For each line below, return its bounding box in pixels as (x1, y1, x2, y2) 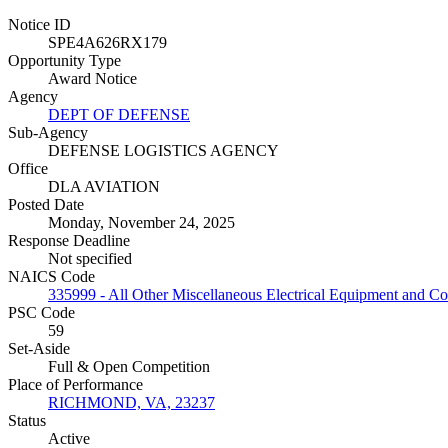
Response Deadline (8, 232, 130, 250)
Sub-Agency (8, 124, 88, 142)
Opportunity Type (8, 52, 121, 70)
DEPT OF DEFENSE (48, 106, 190, 124)
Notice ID (8, 16, 71, 34)
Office (8, 160, 48, 178)
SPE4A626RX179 (48, 34, 167, 52)
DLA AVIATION (48, 178, 160, 196)
